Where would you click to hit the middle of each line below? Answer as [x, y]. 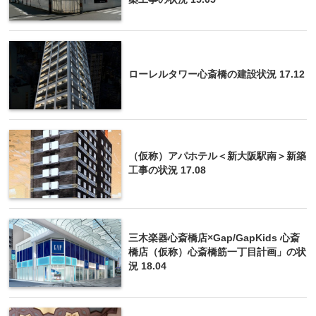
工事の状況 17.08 [167, 170]
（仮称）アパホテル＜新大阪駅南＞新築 [217, 156]
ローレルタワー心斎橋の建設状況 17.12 [217, 74]
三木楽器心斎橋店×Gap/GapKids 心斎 [214, 238]
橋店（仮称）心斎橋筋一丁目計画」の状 [217, 252]
